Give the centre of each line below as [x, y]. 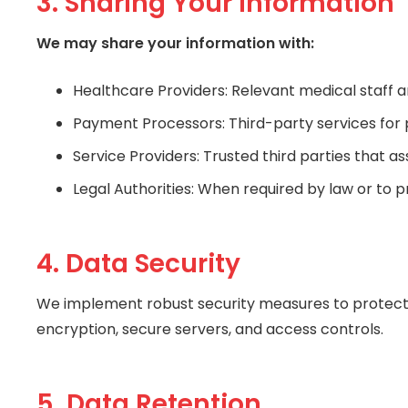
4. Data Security [138, 264]
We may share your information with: [175, 44]
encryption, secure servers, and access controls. [210, 330]
